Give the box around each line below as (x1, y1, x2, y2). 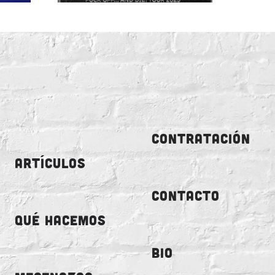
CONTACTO (151, 187, 220, 204)
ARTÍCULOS (15, 154, 87, 171)
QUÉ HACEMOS (15, 211, 107, 228)
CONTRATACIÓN (151, 130, 250, 147)
